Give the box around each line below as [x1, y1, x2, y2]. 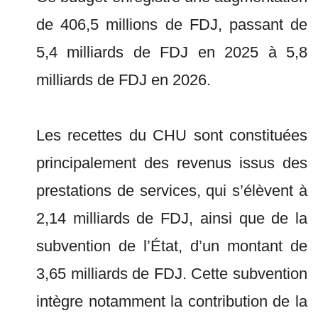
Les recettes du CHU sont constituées [36, 126, 307, 144]
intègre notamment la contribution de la [36, 292, 307, 310]
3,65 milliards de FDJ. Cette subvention [36, 265, 307, 283]
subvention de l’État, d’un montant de [36, 237, 307, 255]
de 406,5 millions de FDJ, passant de [36, 16, 307, 33]
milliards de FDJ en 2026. [36, 71, 211, 89]
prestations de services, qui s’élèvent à [36, 182, 307, 199]
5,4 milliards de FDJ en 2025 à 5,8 [36, 43, 307, 61]
